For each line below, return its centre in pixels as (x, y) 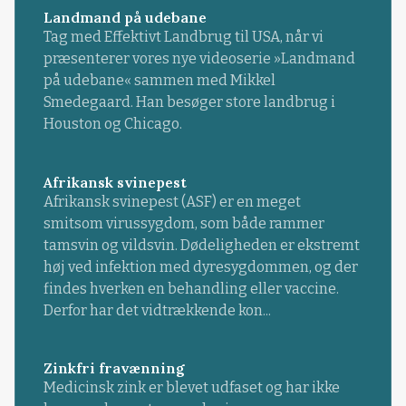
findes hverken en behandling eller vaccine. (191, 288)
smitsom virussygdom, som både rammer (184, 223)
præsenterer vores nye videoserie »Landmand (199, 59)
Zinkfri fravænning (114, 367)
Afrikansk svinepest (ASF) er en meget (172, 201)
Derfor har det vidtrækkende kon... (157, 310)
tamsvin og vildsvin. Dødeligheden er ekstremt (201, 245)
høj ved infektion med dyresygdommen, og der (200, 266)
